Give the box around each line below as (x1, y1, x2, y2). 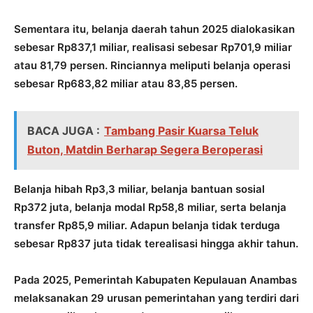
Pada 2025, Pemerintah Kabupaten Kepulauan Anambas (14, 272, 297, 286)
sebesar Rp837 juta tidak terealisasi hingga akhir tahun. (14, 236, 298, 250)
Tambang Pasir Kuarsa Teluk (104, 123, 259, 138)
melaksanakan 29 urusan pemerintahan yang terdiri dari (14, 291, 299, 305)
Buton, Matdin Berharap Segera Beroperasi (27, 142, 263, 156)
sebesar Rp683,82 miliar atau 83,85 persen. (14, 76, 238, 90)
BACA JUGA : (27, 123, 100, 138)
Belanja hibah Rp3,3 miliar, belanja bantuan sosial (14, 182, 265, 196)
